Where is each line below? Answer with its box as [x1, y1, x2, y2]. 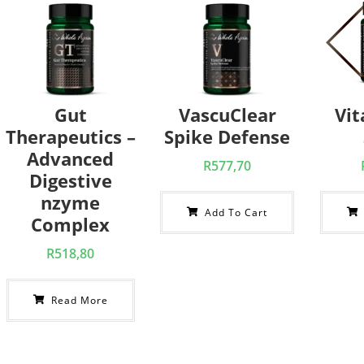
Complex [31, 212, 110, 236]
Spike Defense [164, 124, 291, 149]
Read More [47, 293, 108, 307]
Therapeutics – [5, 124, 136, 149]
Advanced [27, 146, 115, 171]
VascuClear [178, 102, 276, 127]
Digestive [28, 168, 112, 193]
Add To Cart [201, 206, 268, 219]
